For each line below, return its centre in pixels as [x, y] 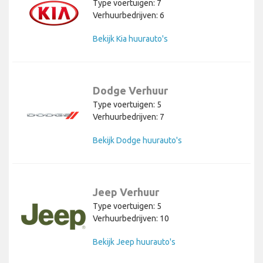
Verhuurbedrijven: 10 [131, 218]
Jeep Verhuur [126, 192]
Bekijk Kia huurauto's [130, 38]
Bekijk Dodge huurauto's [137, 140]
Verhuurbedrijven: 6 [129, 15]
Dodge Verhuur [130, 90]
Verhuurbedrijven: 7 [129, 117]
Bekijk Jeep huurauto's [134, 242]
